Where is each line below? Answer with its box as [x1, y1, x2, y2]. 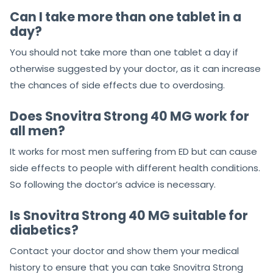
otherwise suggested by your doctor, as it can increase [10, 62, 261, 76]
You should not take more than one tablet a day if [10, 46, 238, 59]
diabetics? [10, 221, 79, 239]
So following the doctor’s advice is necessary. [10, 178, 216, 191]
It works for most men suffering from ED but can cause [10, 145, 257, 158]
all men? [10, 122, 65, 140]
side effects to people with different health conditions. [10, 161, 260, 175]
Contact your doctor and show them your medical [10, 244, 239, 258]
